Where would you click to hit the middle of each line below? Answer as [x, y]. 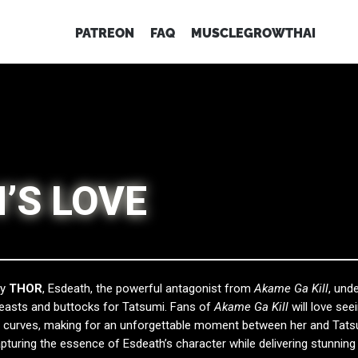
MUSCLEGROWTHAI [253, 33]
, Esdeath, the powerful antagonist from [149, 289]
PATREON [104, 33]
